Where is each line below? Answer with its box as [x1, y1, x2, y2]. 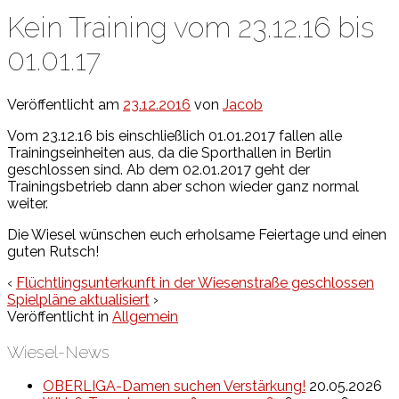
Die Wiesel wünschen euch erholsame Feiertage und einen [7, 225, 387, 243]
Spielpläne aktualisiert [7, 290, 150, 308]
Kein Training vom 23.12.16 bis [7, 11, 374, 45]
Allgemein [112, 307, 178, 325]
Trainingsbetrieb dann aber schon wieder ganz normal [7, 177, 359, 195]
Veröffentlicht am [7, 95, 123, 113]
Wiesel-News [7, 341, 110, 362]
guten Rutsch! [7, 242, 99, 260]
